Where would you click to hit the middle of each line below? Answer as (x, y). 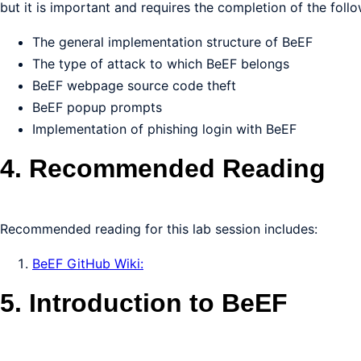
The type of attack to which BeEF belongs (161, 64)
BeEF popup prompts (97, 107)
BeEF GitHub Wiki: (88, 263)
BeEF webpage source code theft (134, 85)
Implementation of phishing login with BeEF (164, 129)
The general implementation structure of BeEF (172, 42)
